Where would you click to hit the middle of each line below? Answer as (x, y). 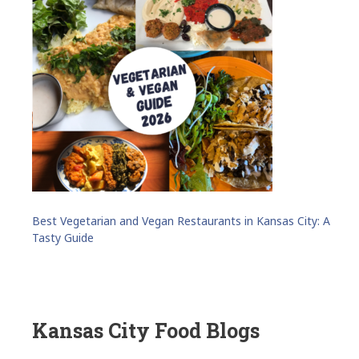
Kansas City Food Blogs (146, 331)
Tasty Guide (63, 238)
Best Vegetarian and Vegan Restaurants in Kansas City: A (181, 221)
